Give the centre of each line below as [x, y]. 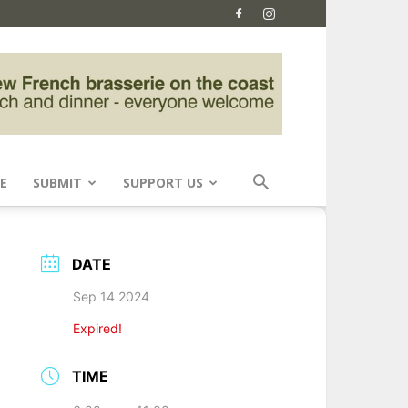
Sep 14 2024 [112, 296]
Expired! [98, 328]
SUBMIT [57, 183]
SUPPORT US [163, 183]
